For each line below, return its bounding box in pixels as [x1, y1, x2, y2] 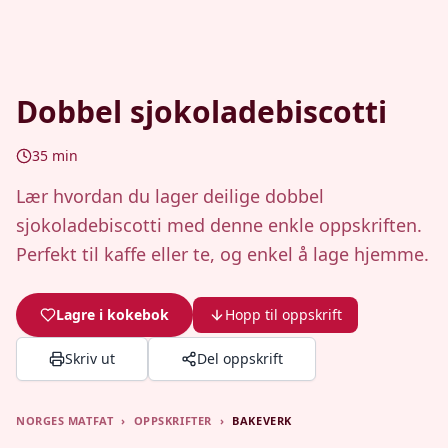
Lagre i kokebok [56, 305, 169, 324]
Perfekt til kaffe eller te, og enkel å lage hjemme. [16, 242, 429, 266]
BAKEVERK [232, 413, 292, 428]
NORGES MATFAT [16, 413, 114, 428]
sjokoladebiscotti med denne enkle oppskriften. [16, 213, 422, 237]
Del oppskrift [197, 349, 283, 368]
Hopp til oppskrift [225, 305, 342, 324]
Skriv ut [65, 349, 115, 368]
